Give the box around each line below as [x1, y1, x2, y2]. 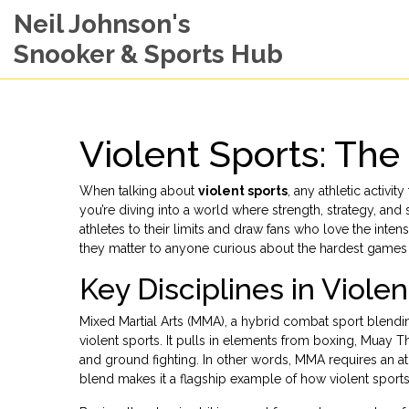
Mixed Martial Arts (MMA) [79, 314, 225, 329]
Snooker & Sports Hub [14, 39, 283, 69]
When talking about [79, 184, 198, 198]
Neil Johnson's [14, 9, 191, 39]
